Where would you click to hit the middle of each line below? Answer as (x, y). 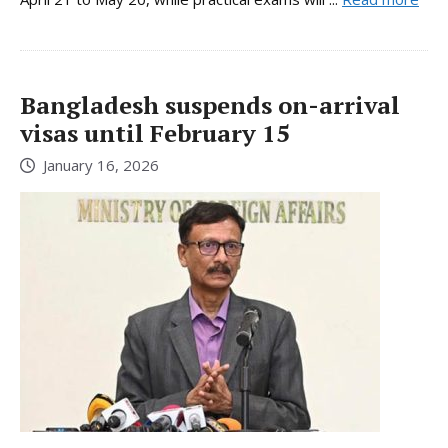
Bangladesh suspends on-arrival (210, 104)
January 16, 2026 (101, 165)
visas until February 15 (155, 132)
